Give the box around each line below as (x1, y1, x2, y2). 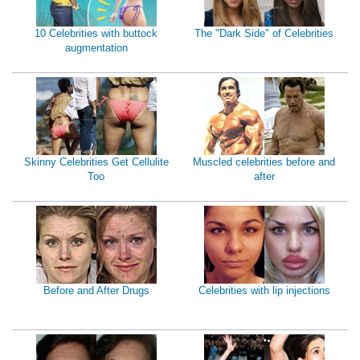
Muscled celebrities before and (193, 156, 335, 168)
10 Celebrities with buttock (35, 27, 157, 39)
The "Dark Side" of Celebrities (194, 27, 333, 39)
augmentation (64, 42, 128, 54)
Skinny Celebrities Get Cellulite (23, 156, 169, 168)
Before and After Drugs (43, 284, 149, 297)
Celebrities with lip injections (198, 284, 330, 297)
